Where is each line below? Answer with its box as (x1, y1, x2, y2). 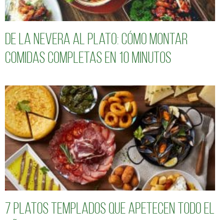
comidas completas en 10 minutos (5, 51, 171, 67)
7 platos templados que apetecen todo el (5, 202, 215, 218)
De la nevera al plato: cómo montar (5, 32, 188, 49)
